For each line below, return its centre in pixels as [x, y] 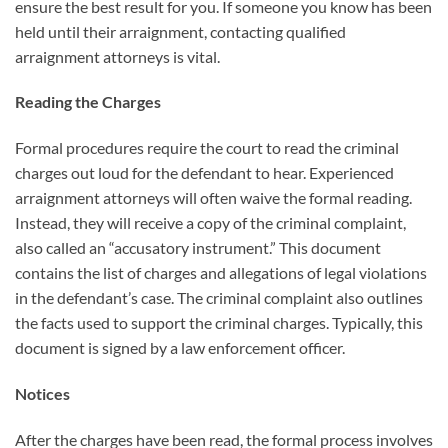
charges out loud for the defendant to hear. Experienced [204, 173]
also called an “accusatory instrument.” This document [198, 248]
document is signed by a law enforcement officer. [180, 348]
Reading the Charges [88, 102]
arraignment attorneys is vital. [117, 56]
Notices [42, 394]
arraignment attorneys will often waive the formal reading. [213, 198]
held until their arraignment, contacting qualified [180, 31]
